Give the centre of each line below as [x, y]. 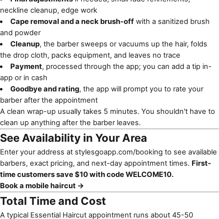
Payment [26, 66]
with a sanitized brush [172, 22]
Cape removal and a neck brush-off [72, 22]
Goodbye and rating [44, 89]
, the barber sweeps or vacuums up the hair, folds [123, 44]
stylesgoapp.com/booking [119, 152]
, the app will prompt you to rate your [141, 89]
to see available [190, 152]
